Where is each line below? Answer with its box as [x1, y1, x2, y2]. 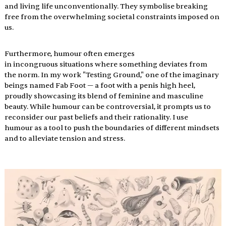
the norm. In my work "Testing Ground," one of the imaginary [4, 70, 220, 79]
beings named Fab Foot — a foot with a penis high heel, [4, 81, 197, 90]
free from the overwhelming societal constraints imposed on [4, 12, 221, 21]
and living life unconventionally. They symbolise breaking [4, 2, 209, 11]
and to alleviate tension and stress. [4, 134, 125, 143]
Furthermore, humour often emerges [4, 49, 136, 58]
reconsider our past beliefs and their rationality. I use [4, 112, 190, 122]
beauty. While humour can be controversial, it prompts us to [4, 102, 212, 111]
